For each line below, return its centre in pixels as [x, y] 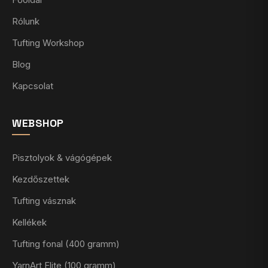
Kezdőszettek [41, 179]
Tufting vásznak [44, 201]
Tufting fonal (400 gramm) [66, 244]
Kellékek [29, 223]
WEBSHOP [38, 123]
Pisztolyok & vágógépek [62, 158]
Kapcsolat [33, 86]
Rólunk [26, 22]
